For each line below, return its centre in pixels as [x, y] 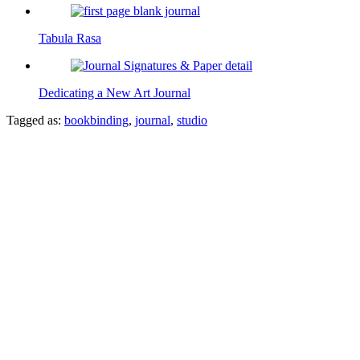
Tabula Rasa [70, 38]
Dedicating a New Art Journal [115, 92]
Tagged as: [34, 120]
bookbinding [96, 120]
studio [192, 120]
